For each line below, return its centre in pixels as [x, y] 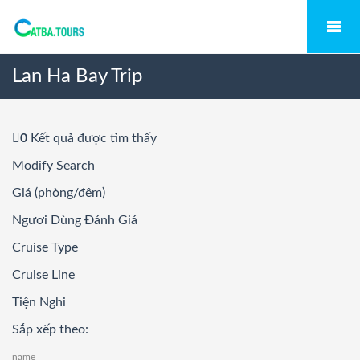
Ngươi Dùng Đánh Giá [75, 220]
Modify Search [53, 166]
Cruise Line [43, 275]
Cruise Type [45, 247]
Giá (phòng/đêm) [59, 193]
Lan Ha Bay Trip [77, 76]
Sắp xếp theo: [50, 329]
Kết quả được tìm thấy [92, 138]
